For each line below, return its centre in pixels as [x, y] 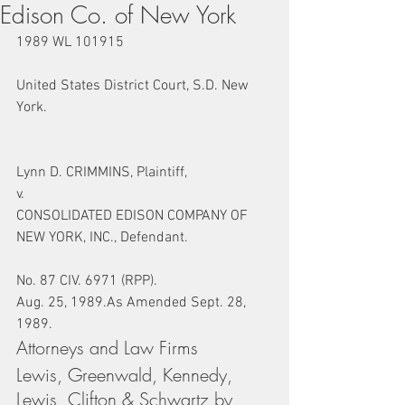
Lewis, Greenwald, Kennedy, [127, 375]
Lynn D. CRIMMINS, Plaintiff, [102, 173]
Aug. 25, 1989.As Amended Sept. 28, [133, 303]
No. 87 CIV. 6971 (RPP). [87, 281]
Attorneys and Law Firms [107, 348]
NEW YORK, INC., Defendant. [102, 238]
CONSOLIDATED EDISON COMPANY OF [134, 216]
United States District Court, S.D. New [134, 86]
